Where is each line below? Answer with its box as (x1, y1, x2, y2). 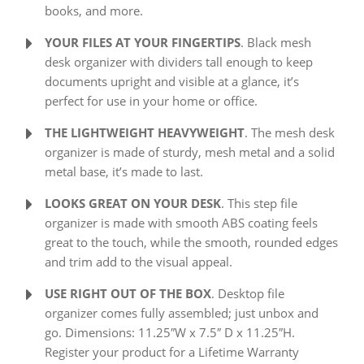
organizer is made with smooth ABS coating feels (44, 214, 318, 232)
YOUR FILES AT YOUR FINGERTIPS (44, 34, 240, 51)
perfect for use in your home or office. (44, 93, 258, 110)
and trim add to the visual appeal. (44, 253, 232, 271)
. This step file (220, 195, 297, 212)
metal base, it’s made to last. (44, 163, 203, 180)
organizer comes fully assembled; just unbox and (44, 305, 318, 322)
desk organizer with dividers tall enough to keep (44, 54, 313, 71)
